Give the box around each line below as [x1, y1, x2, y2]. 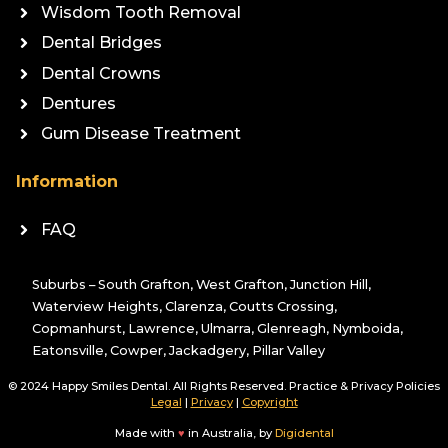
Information [16, 172, 118, 192]
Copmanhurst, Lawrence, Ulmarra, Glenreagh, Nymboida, [32, 321, 403, 337]
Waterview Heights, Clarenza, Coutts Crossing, [32, 299, 337, 315]
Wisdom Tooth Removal [41, 2, 241, 22]
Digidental [274, 425, 334, 440]
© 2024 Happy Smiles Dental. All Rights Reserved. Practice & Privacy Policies [8, 379, 440, 394]
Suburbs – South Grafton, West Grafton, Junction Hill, [32, 277, 371, 293]
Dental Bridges [41, 33, 162, 53]
